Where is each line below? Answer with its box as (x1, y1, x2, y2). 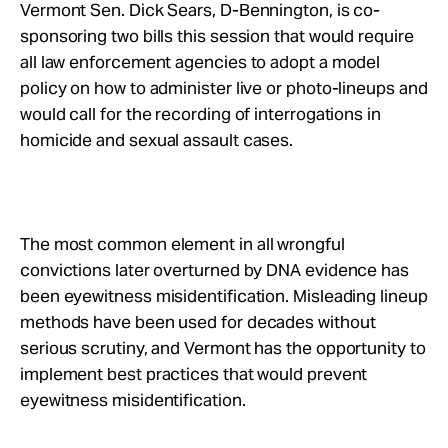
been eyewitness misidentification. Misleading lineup (20, 285, 428, 307)
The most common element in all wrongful (20, 233, 345, 255)
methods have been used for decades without (20, 311, 376, 333)
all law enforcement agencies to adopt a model (20, 51, 381, 73)
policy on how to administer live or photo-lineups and (20, 77, 428, 99)
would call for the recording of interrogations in (20, 103, 381, 125)
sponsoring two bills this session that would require (20, 25, 414, 47)
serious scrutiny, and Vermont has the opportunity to (20, 337, 426, 359)
